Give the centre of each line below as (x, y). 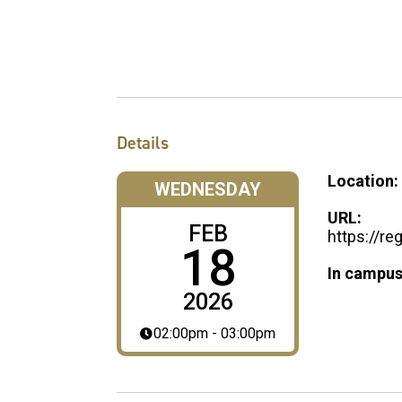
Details (143, 143)
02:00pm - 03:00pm (215, 334)
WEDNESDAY (208, 190)
